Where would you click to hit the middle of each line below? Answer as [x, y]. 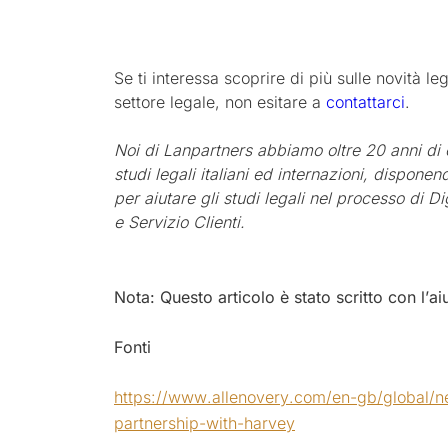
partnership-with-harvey [204, 422]
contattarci [365, 101]
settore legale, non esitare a [220, 101]
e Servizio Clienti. [179, 221]
